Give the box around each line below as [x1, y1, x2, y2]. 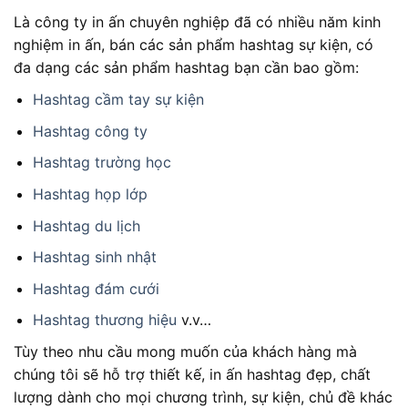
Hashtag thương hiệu [32, 311, 177, 330]
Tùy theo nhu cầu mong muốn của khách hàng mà [14, 342, 357, 362]
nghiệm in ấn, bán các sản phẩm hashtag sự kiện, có [14, 36, 373, 55]
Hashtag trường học [32, 153, 171, 172]
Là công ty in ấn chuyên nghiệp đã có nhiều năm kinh [14, 13, 381, 32]
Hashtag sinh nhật [32, 248, 157, 267]
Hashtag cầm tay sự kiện [32, 90, 204, 109]
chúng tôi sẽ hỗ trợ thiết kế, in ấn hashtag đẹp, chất [14, 365, 371, 384]
